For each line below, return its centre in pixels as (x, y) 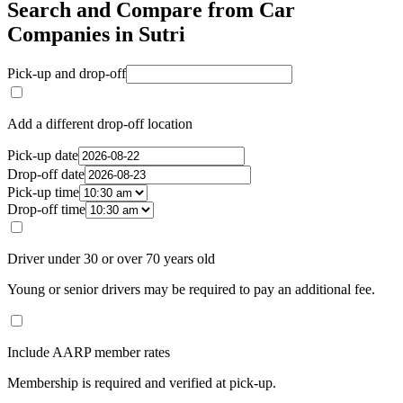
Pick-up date (43, 156)
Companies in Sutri (96, 35)
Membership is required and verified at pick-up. (142, 383)
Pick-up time (43, 193)
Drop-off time (46, 210)
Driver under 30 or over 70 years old (111, 259)
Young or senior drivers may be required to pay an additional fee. (191, 290)
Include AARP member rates (89, 353)
